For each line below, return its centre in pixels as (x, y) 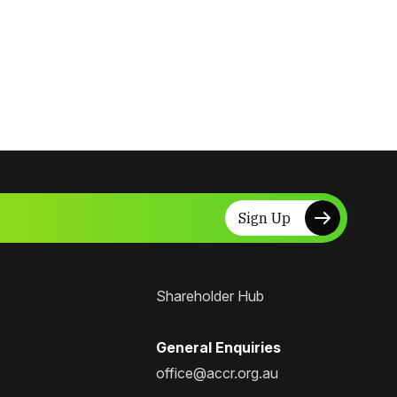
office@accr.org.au (217, 373)
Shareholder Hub (210, 296)
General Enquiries (218, 347)
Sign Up (265, 218)
